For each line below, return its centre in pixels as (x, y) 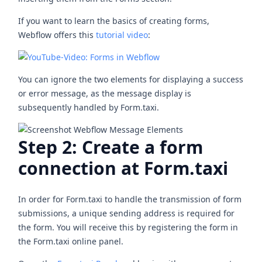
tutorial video (122, 35)
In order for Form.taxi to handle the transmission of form (130, 199)
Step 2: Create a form (111, 147)
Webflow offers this (57, 35)
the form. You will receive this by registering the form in (128, 227)
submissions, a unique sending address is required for (127, 213)
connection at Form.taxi (123, 168)
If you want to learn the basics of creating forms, (114, 21)
